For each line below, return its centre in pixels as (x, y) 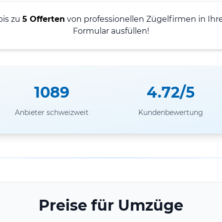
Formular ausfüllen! (111, 31)
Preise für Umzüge (111, 205)
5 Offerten (44, 19)
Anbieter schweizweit (52, 112)
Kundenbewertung (170, 112)
